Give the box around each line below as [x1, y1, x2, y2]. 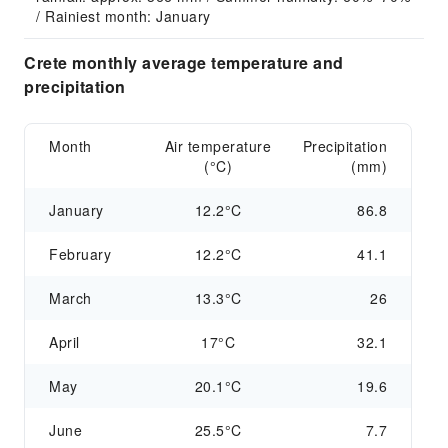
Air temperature [164, 136, 272, 156]
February [49, 244, 111, 264]
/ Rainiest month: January [36, 6, 211, 26]
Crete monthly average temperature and [24, 51, 344, 74]
